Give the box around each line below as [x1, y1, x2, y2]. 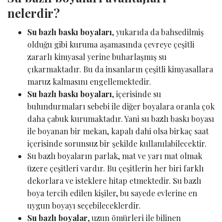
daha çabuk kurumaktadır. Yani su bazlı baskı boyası [27, 113, 214, 124]
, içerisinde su [112, 88, 161, 99]
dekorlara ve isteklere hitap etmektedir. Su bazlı [27, 175, 201, 186]
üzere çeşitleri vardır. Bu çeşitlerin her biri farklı [27, 163, 204, 173]
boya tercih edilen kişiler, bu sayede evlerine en [27, 187, 197, 198]
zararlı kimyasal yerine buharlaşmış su [27, 51, 166, 62]
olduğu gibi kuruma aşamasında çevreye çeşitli [27, 39, 194, 50]
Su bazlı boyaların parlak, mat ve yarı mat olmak [27, 150, 202, 161]
